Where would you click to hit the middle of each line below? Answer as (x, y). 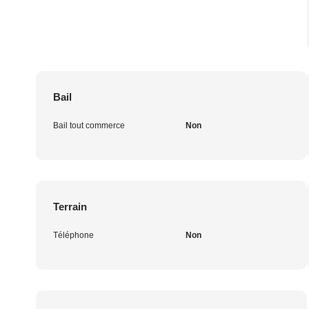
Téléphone (73, 235)
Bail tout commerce (89, 126)
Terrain (70, 207)
